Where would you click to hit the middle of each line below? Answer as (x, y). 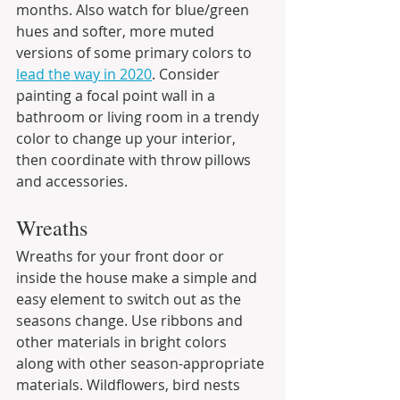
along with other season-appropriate (142, 363)
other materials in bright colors (123, 342)
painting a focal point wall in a (117, 95)
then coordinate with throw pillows (135, 159)
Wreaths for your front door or (122, 256)
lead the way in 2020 (84, 74)
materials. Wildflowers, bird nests (130, 384)
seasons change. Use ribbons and (131, 320)
